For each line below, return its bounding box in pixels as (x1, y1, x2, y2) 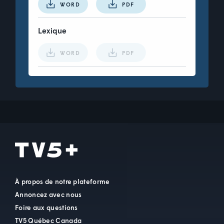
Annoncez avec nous (15, 190, 82, 198)
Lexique (38, 26, 67, 35)
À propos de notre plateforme (15, 177, 110, 185)
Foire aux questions (15, 203, 78, 211)
